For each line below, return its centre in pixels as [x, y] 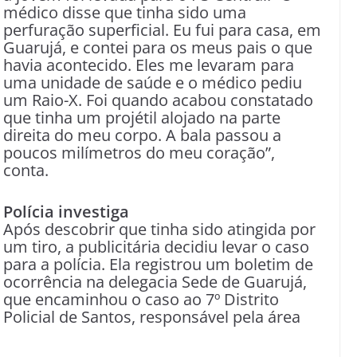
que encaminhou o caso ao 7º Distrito [141, 299]
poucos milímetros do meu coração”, [139, 153]
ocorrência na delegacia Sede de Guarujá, [155, 282]
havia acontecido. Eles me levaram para [149, 65]
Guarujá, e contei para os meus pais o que [158, 47]
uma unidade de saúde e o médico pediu [153, 82]
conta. [26, 170]
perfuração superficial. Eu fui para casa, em [162, 30]
